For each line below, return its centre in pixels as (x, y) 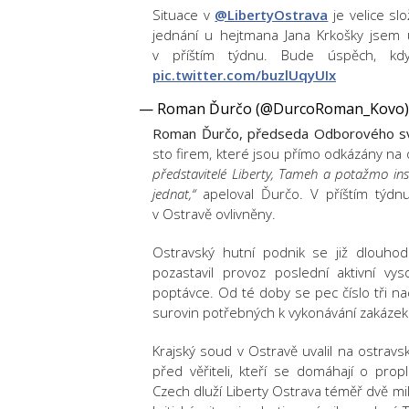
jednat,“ (174, 194)
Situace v (184, 15)
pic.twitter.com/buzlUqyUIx (244, 75)
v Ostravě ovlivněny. (214, 214)
